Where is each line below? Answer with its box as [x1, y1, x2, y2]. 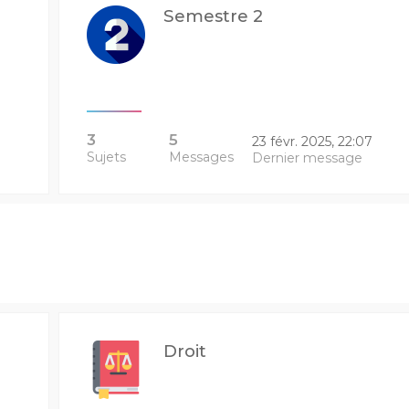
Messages [169, 149, 235, 165]
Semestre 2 [163, 5, 263, 26]
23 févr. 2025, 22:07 [251, 133, 372, 150]
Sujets [86, 149, 126, 165]
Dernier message [251, 150, 362, 166]
